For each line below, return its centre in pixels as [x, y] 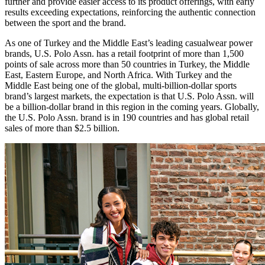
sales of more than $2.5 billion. [62, 128]
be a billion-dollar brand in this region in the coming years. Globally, [132, 106]
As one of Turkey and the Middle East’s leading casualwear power [129, 43]
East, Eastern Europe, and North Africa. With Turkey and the [118, 75]
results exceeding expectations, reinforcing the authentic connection [130, 12]
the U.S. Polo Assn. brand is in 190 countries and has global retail [127, 117]
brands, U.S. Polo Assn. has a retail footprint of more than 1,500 [124, 53]
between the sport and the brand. [65, 22]
